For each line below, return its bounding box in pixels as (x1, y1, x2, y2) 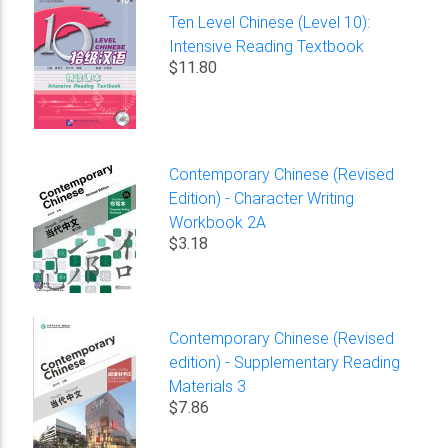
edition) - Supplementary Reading (169, 351, 401, 372)
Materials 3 (169, 375, 247, 396)
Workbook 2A (169, 211, 267, 232)
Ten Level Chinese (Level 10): (169, 11, 371, 32)
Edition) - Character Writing (169, 187, 355, 208)
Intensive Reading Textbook (169, 35, 365, 56)
